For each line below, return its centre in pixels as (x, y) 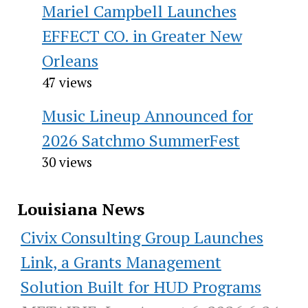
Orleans (70, 60)
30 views (67, 162)
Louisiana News (80, 209)
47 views (67, 82)
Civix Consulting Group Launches (142, 237)
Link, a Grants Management (121, 262)
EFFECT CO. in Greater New (142, 35)
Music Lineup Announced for (147, 115)
